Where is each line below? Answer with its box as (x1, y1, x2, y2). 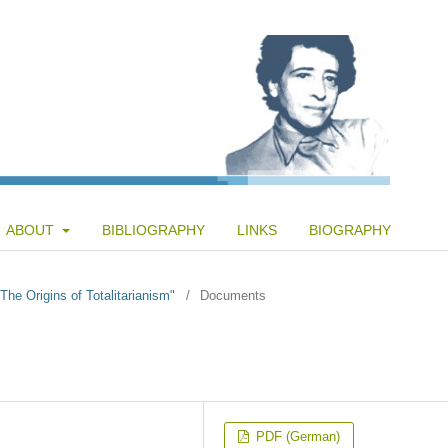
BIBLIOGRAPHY (101, 221, 205, 238)
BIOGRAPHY (308, 221, 391, 238)
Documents (200, 287, 266, 303)
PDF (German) (252, 428, 341, 444)
